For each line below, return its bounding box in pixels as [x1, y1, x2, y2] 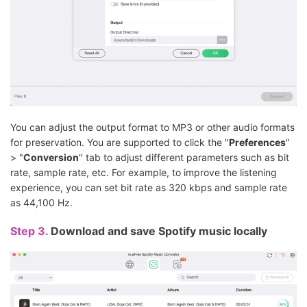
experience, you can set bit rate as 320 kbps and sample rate [10, 182, 287, 194]
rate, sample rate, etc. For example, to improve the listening [10, 167, 277, 179]
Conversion [23, 151, 79, 164]
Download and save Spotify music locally [51, 224, 267, 238]
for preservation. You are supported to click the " [10, 136, 229, 149]
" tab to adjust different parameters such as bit [79, 151, 289, 164]
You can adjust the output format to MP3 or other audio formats [10, 121, 295, 134]
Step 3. [10, 224, 51, 238]
